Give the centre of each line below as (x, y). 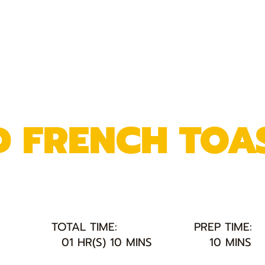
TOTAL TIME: (85, 227)
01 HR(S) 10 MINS (107, 242)
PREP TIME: (223, 227)
